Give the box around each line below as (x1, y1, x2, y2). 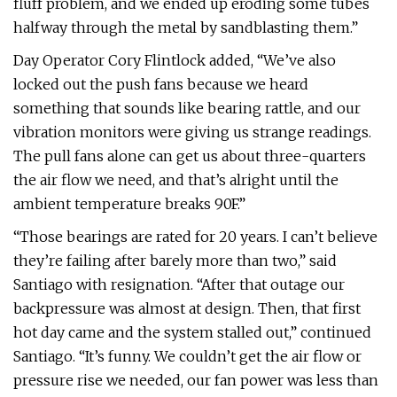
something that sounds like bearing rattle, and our (13, 99, 361, 117)
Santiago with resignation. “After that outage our (13, 276, 345, 293)
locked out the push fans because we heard (13, 75, 308, 93)
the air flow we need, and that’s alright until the (13, 171, 339, 189)
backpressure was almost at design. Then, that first (13, 300, 361, 317)
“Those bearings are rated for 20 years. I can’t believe (13, 228, 378, 245)
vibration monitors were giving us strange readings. (13, 123, 371, 141)
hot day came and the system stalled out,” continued (13, 323, 371, 341)
